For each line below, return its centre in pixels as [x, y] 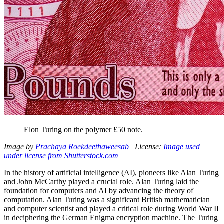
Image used [182, 147]
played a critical [114, 209]
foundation [21, 191]
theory [175, 191]
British [152, 200]
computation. [25, 200]
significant [123, 200]
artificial [69, 173]
